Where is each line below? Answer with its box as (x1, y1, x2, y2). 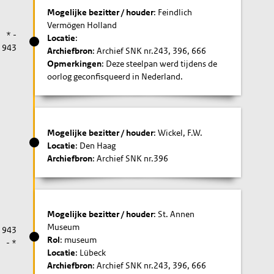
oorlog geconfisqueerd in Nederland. (47, 71, 183, 82)
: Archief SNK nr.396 (92, 152, 169, 164)
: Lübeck (75, 247, 106, 258)
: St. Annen (154, 209, 195, 220)
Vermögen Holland (47, 20, 117, 31)
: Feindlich (154, 7, 193, 18)
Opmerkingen (47, 58, 102, 69)
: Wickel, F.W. (154, 127, 203, 138)
